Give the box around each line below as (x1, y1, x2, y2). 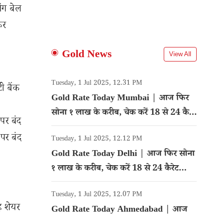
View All (169, 50, 191, 58)
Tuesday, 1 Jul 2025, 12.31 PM (51, 78, 142, 89)
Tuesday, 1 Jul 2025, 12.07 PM (51, 190, 142, 201)
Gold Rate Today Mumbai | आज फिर (51, 92, 189, 106)
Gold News (62, 47, 112, 64)
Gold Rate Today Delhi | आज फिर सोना (51, 148, 195, 161)
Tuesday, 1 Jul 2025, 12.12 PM (51, 134, 142, 145)
